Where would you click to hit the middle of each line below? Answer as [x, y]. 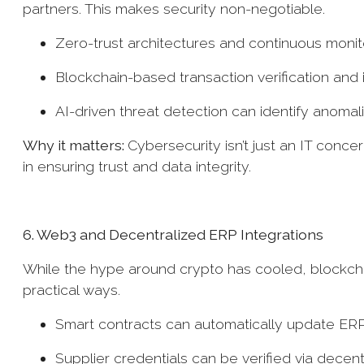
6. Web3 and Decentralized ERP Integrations [175, 234]
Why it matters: [75, 145]
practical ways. [74, 290]
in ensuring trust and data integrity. [139, 166]
